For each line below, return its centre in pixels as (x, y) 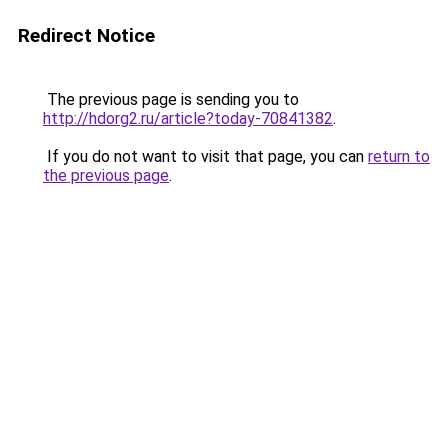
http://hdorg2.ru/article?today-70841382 (188, 118)
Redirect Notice (86, 35)
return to (399, 156)
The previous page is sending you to (171, 99)
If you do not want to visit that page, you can (205, 156)
